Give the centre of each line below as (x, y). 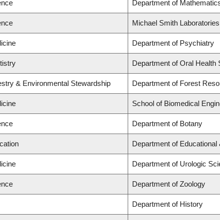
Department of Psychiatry (173, 43)
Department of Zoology (169, 184)
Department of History (167, 204)
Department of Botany (167, 124)
